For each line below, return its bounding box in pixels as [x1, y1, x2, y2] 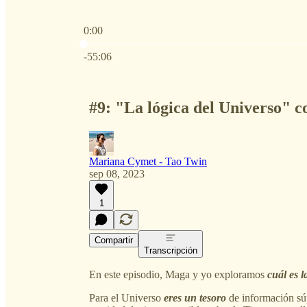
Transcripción [144, 245, 197, 256]
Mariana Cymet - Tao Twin [89, 155, 207, 167]
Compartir [95, 234, 133, 245]
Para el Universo [89, 291, 164, 304]
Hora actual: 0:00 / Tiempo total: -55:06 [83, 36, 254, 48]
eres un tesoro [164, 291, 226, 304]
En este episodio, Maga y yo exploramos [89, 268, 267, 280]
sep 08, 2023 [89, 167, 145, 180]
